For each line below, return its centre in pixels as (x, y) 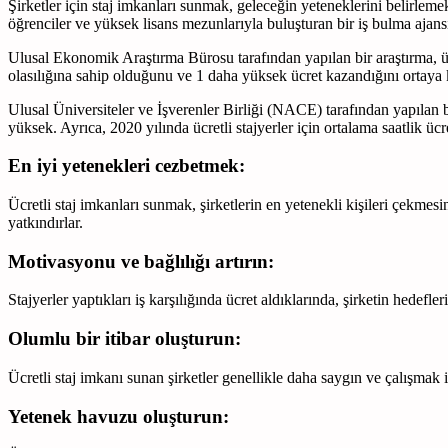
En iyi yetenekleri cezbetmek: (126, 166)
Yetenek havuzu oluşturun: (118, 416)
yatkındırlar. (45, 222)
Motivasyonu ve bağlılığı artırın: (141, 261)
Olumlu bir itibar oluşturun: (124, 339)
